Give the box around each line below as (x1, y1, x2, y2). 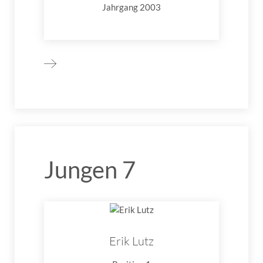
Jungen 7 (44, 156, 136, 184)
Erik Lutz (109, 233, 154, 248)
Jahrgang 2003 (102, 2, 161, 13)
